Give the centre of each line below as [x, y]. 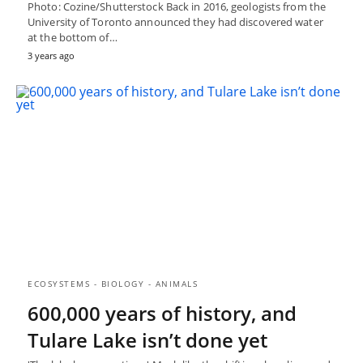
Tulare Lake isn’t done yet [147, 340]
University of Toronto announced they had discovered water [175, 22]
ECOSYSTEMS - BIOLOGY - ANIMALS [113, 284]
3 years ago [51, 56]
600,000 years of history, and [162, 314]
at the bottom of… [73, 38]
